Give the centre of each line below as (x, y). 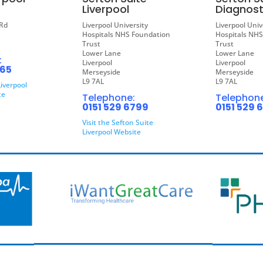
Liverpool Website (112, 132)
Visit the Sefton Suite (118, 123)
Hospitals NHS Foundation (127, 35)
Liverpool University (115, 25)
